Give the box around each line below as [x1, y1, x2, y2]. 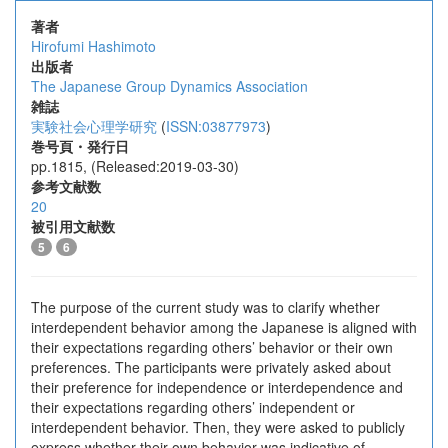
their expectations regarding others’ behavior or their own [31, 337, 393, 357]
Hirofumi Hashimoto [31, 36, 156, 56]
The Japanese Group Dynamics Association [31, 76, 308, 96]
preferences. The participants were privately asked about [31, 357, 391, 377]
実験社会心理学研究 [31, 116, 157, 136]
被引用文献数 [31, 216, 115, 236]
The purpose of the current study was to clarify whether [31, 297, 380, 317]
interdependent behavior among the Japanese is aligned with [31, 317, 417, 337]
